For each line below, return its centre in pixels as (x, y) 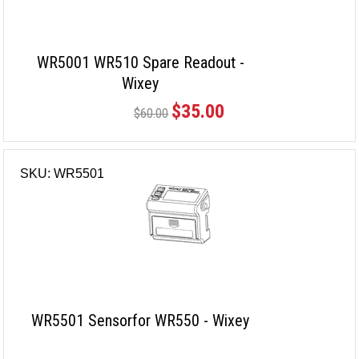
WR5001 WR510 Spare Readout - (140, 63)
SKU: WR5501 (63, 174)
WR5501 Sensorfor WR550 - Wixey (141, 321)
